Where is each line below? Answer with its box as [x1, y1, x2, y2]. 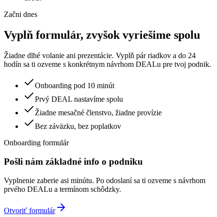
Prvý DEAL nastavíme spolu [35, 95, 123, 104]
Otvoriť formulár [4, 206, 55, 215]
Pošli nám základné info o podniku [4, 156, 143, 167]
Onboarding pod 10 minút [35, 81, 114, 90]
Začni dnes [4, 10, 37, 19]
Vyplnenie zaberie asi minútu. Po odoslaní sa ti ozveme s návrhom [4, 176, 205, 185]
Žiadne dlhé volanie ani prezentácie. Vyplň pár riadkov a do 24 [4, 51, 196, 60]
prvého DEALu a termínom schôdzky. [4, 185, 121, 193]
